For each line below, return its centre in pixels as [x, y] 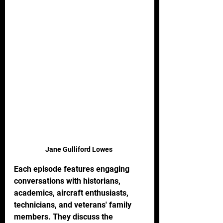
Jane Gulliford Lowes [80, 149]
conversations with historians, [68, 181]
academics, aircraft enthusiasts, [72, 193]
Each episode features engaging [73, 169]
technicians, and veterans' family [74, 205]
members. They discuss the [64, 217]
